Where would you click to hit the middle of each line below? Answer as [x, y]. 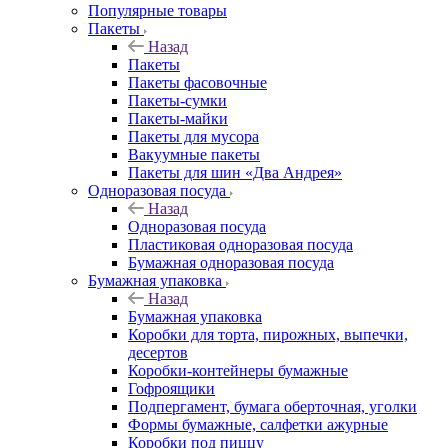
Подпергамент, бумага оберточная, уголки [272, 406]
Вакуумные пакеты [194, 154]
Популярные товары [157, 10]
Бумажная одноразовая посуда [231, 262]
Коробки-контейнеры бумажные [238, 370]
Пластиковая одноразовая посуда [240, 244]
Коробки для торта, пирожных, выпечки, [268, 334]
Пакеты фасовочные [197, 82]
